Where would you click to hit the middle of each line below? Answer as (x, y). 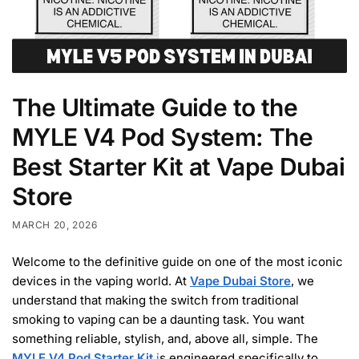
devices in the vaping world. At (101, 281)
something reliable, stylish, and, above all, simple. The (165, 339)
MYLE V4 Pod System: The (163, 137)
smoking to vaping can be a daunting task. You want (158, 320)
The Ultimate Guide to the (155, 108)
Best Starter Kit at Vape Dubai (178, 167)
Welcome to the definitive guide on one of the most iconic (177, 262)
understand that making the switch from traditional (155, 301)
